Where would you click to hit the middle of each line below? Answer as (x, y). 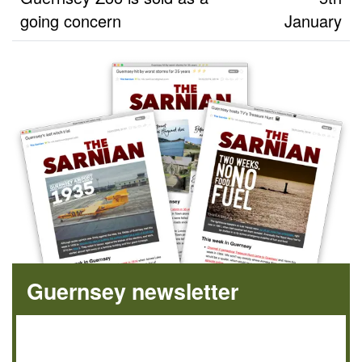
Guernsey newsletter (133, 291)
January (313, 20)
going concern (71, 20)
